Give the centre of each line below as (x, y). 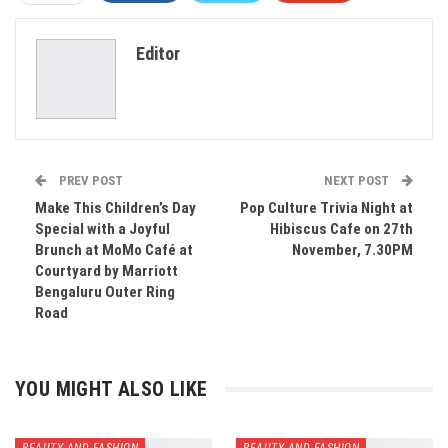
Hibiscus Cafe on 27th (341, 229)
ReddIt (146, 26)
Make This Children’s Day (115, 208)
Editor (158, 53)
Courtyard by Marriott (106, 271)
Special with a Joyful (102, 229)
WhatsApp (235, 26)
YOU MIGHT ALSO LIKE (111, 389)
